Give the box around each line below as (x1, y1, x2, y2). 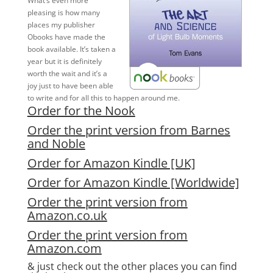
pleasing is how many (27, 7, 100, 18)
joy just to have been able (27, 80, 113, 91)
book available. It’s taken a (27, 44, 116, 54)
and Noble (27, 135, 85, 152)
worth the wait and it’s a (27, 68, 107, 79)
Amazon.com (27, 240, 102, 257)
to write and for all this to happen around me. (27, 93, 180, 103)
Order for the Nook (27, 102, 135, 119)
